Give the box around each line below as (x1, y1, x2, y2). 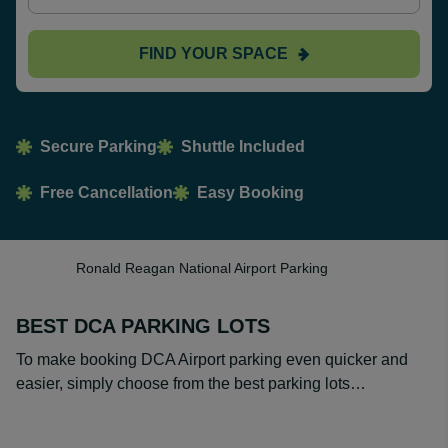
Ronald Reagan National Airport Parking (76, 260, 328, 276)
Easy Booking (197, 184, 304, 201)
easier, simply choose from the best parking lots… (16, 375, 370, 392)
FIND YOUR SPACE (138, 44, 288, 62)
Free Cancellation (40, 184, 173, 201)
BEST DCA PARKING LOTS (16, 315, 270, 337)
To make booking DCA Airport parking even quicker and (16, 351, 408, 368)
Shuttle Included (181, 138, 305, 155)
